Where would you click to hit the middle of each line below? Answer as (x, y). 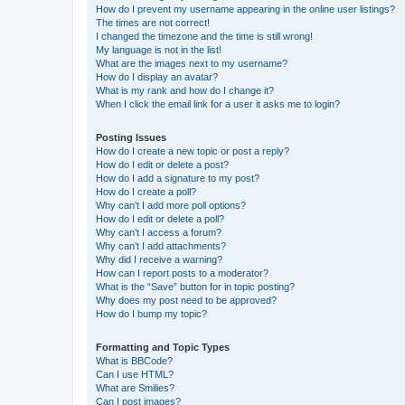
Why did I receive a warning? (159, 259)
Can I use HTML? (135, 374)
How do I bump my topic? (151, 313)
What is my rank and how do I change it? (185, 90)
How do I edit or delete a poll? (160, 218)
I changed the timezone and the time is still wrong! (204, 36)
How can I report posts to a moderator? (182, 273)
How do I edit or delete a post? (162, 164)
